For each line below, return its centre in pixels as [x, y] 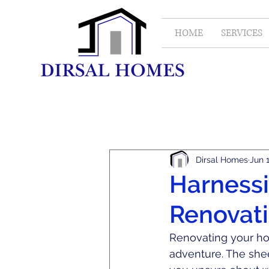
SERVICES [242, 33]
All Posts [128, 113]
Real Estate [196, 113]
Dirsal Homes [222, 159]
